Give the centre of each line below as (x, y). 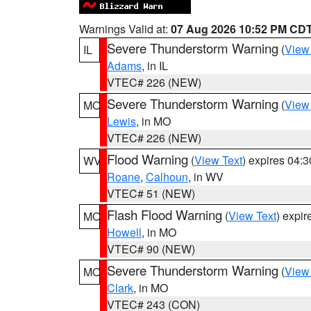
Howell (124, 232)
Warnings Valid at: (125, 29)
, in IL (155, 66)
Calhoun (167, 177)
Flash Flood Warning (165, 215)
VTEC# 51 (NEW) (151, 193)
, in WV (206, 177)
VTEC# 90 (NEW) (151, 249)
